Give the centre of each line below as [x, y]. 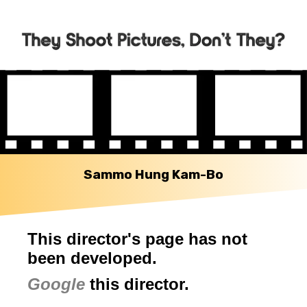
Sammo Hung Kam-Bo [153, 175]
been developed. [92, 258]
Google [56, 284]
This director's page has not [137, 239]
